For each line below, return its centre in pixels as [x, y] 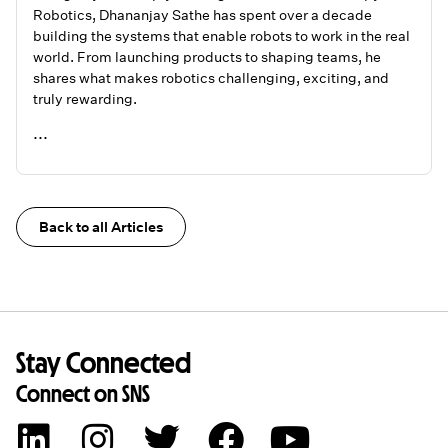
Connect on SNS [83, 394]
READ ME [62, 139]
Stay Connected [103, 363]
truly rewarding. [85, 99]
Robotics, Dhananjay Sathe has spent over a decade [202, 15]
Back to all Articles [101, 227]
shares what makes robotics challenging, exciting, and [211, 78]
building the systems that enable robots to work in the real [221, 36]
